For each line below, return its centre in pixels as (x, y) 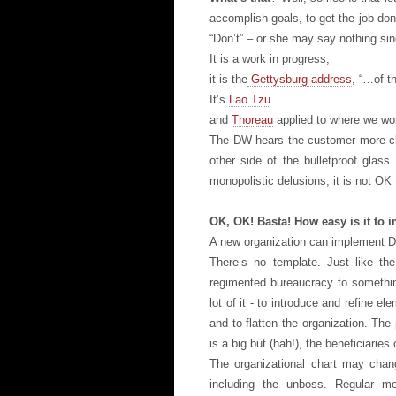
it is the (228, 79)
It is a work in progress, (270, 59)
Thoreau (252, 120)
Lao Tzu (250, 99)
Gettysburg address (300, 79)
